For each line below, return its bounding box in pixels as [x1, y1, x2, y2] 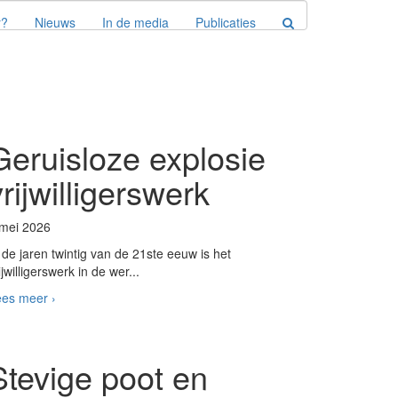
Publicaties [195, 13, 256, 31]
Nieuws [35, 13, 76, 31]
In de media [102, 13, 169, 31]
